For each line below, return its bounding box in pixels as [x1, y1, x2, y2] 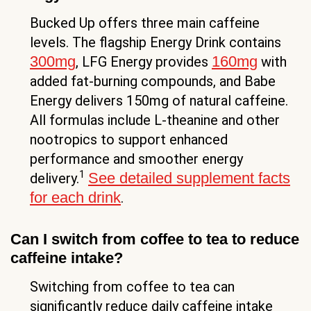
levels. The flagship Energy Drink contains [30, 33, 281, 51]
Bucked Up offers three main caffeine [30, 14, 260, 31]
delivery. [30, 169, 79, 187]
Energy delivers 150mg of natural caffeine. [30, 92, 288, 109]
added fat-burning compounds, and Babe [30, 72, 276, 90]
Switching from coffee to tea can [30, 278, 235, 295]
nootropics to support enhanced [30, 131, 228, 148]
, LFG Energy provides [76, 53, 212, 70]
